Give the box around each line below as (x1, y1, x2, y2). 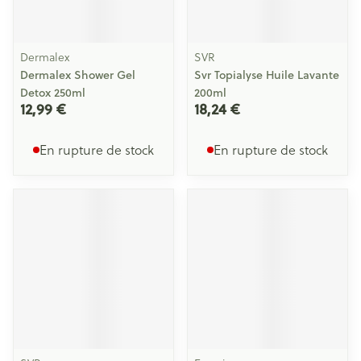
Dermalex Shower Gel (20, 67, 135, 83)
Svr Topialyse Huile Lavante (194, 67, 339, 83)
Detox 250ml (20, 85, 85, 101)
